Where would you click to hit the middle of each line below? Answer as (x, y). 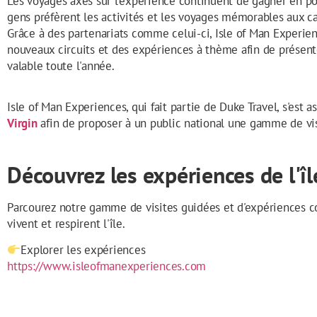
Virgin (22, 123)
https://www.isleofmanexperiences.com (106, 266)
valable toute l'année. (61, 66)
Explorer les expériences (83, 250)
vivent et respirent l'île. (66, 224)
